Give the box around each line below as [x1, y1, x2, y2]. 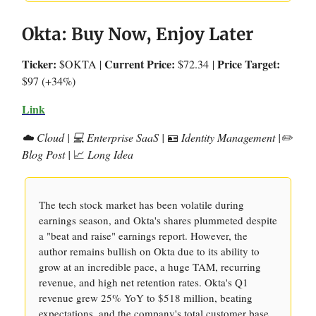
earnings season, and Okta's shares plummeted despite [39, 213, 277, 227]
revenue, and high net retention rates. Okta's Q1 [39, 275, 248, 289]
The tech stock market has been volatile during [39, 197, 244, 212]
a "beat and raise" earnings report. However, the [39, 229, 248, 243]
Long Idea [85, 147, 133, 162]
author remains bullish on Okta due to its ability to [39, 244, 260, 258]
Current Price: [104, 56, 178, 72]
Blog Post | [22, 147, 73, 162]
